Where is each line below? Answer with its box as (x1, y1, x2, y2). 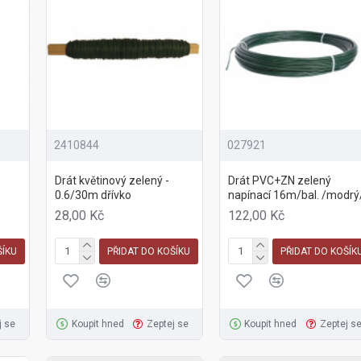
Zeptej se (146, 318, 189, 330)
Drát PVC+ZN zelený (227, 174, 331, 188)
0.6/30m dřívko (54, 189, 131, 202)
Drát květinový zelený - (54, 174, 169, 188)
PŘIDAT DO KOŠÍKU (106, 245, 190, 257)
